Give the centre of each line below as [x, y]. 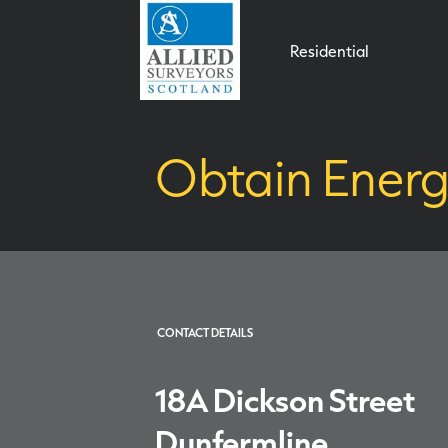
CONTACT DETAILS [205, 332]
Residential [329, 51]
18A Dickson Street [285, 399]
